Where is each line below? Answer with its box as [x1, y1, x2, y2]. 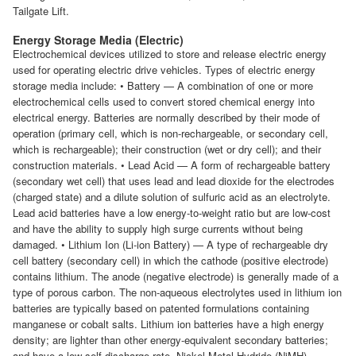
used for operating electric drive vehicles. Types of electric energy [13, 62, 315, 78]
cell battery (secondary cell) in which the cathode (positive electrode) [13, 253, 328, 269]
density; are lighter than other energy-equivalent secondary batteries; [13, 332, 328, 348]
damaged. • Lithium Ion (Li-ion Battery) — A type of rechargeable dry [13, 237, 328, 253]
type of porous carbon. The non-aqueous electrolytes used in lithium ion [13, 284, 342, 300]
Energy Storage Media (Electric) [13, 32, 184, 48]
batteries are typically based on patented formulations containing [13, 300, 309, 316]
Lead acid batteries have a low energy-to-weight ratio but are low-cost [13, 205, 331, 221]
